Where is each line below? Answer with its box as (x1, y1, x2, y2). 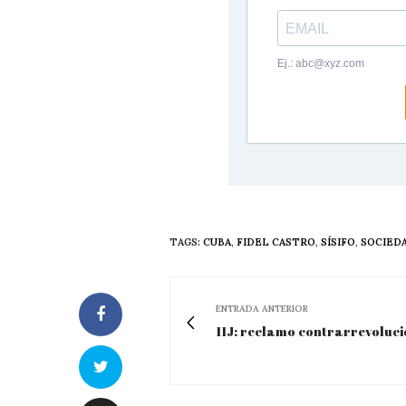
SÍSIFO (321, 236, 355, 249)
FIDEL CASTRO (237, 236, 315, 249)
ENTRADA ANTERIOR (216, 303, 308, 315)
